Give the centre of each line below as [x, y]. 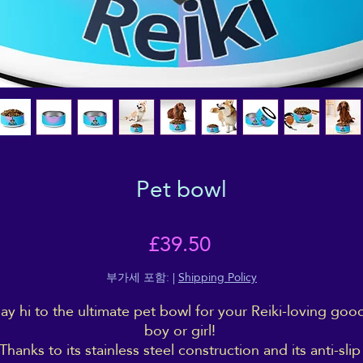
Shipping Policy [218, 278]
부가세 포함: [138, 278]
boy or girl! [181, 331]
